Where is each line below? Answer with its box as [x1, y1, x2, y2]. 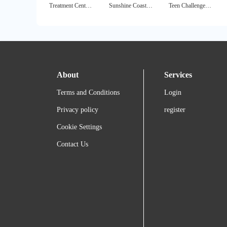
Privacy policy [57, 106, 98, 114]
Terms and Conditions [57, 89, 120, 97]
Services [164, 70, 193, 80]
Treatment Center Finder [85, 2, 92, 10]
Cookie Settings [57, 123, 102, 131]
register [164, 106, 186, 114]
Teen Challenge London [205, 2, 212, 10]
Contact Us [57, 140, 88, 148]
